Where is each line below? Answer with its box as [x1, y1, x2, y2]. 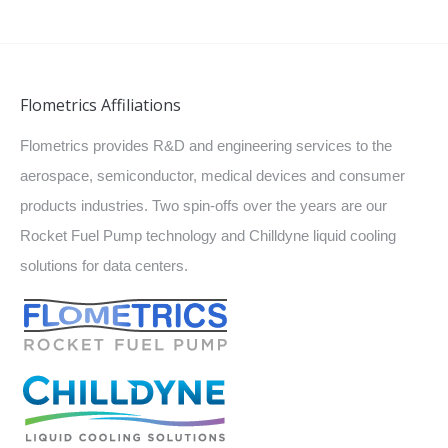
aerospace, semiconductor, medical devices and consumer [20, 167, 405, 185]
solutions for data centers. [20, 257, 188, 275]
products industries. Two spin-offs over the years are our [20, 197, 387, 215]
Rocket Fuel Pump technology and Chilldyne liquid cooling [20, 227, 396, 245]
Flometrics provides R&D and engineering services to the [20, 137, 392, 155]
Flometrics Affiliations [20, 94, 181, 117]
